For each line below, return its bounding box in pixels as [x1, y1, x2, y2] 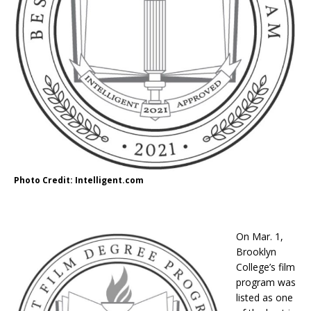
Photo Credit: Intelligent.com [14, 174, 144, 187]
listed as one [236, 291, 293, 305]
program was [236, 276, 296, 289]
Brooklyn [236, 245, 276, 259]
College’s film [236, 260, 295, 274]
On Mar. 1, [236, 230, 283, 244]
